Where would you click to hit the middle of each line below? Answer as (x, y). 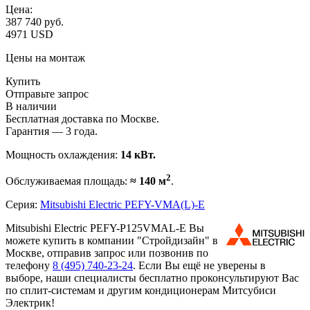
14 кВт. (138, 154)
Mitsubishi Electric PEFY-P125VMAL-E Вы (105, 228)
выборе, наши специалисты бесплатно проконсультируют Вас (152, 278)
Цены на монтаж (45, 57)
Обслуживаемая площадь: (68, 181)
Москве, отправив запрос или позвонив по (107, 253)
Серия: (23, 205)
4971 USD (29, 34)
